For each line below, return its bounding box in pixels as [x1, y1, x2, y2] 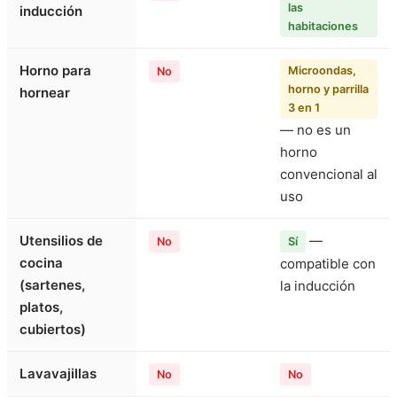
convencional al [280, 166, 378, 183]
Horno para [19, 62, 91, 80]
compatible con [280, 255, 376, 273]
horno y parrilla [288, 82, 369, 97]
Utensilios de [19, 232, 103, 250]
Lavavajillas [19, 365, 97, 383]
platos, [19, 299, 63, 316]
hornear [19, 84, 70, 102]
